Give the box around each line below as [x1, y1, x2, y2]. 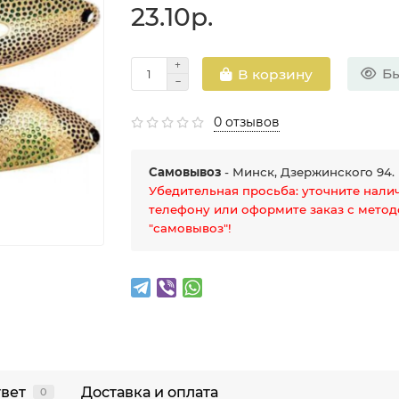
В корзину [238, 65, 313, 83]
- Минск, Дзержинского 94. [221, 165, 395, 180]
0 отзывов [214, 114, 281, 131]
